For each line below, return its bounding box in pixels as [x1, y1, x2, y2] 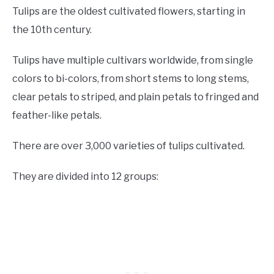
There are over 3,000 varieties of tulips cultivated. [12, 140, 245, 152]
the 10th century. [12, 24, 94, 36]
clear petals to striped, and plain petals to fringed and [12, 91, 259, 103]
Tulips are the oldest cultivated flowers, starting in [12, 6, 245, 18]
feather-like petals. [12, 109, 102, 122]
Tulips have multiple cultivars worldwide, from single [12, 54, 253, 67]
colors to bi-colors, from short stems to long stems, [12, 73, 249, 85]
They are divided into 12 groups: [12, 171, 158, 183]
